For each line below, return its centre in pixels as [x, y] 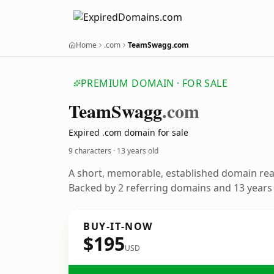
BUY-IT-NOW [118, 226]
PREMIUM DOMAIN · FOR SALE [154, 83]
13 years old [138, 151]
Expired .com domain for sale [128, 132]
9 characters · [93, 151]
